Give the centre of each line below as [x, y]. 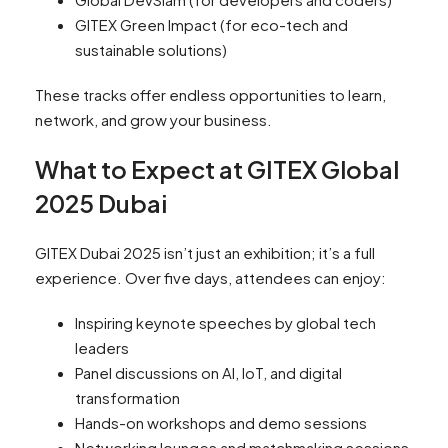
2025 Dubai [101, 203]
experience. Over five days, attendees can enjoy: [210, 278]
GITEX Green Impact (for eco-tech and [211, 25]
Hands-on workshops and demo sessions [221, 423]
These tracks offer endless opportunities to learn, [210, 95]
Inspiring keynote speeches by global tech [225, 323]
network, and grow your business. [153, 120]
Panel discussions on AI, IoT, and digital [208, 373]
